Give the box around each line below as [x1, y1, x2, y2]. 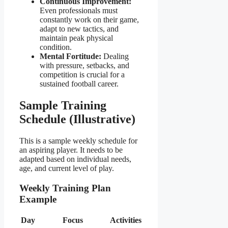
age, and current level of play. [19, 164, 114, 173]
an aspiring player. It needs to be [19, 146, 123, 155]
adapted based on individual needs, [19, 155, 131, 164]
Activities [110, 216, 141, 225]
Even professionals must [40, 6, 118, 15]
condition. [40, 43, 72, 52]
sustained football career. [40, 79, 119, 89]
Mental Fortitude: [40, 52, 101, 61]
